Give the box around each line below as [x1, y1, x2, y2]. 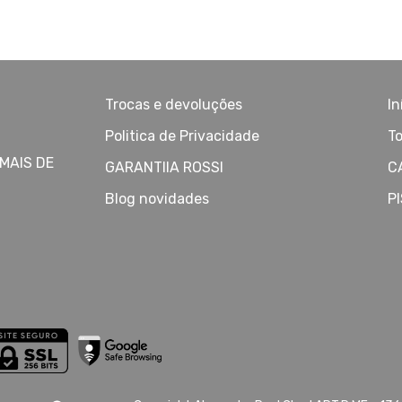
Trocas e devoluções [105, 95, 243, 113]
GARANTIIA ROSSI [105, 158, 224, 176]
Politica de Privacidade [105, 127, 260, 144]
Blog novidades [105, 189, 210, 207]
